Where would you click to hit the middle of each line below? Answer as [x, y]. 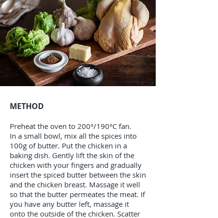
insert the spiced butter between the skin [78, 175]
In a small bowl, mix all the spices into [73, 136]
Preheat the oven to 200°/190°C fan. [71, 126]
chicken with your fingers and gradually [76, 165]
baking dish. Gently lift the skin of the [72, 155]
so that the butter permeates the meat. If [77, 194]
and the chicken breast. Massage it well [75, 184]
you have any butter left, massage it [69, 204]
